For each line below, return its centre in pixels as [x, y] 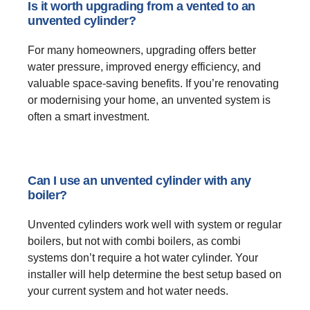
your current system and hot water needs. [128, 291]
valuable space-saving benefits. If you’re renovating [153, 84]
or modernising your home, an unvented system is [149, 100]
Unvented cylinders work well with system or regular [155, 225]
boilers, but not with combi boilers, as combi [134, 241]
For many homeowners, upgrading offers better [142, 51]
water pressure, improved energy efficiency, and [144, 67]
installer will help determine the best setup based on [155, 275]
